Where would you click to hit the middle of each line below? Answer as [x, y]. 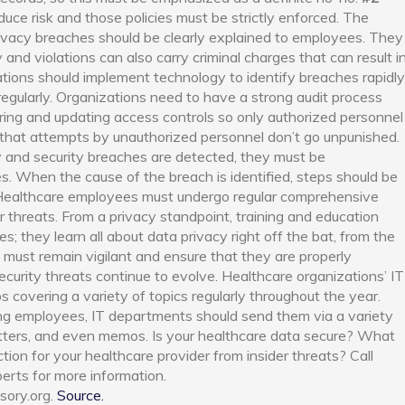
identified [260, 176]
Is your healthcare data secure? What [273, 335]
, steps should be [344, 176]
